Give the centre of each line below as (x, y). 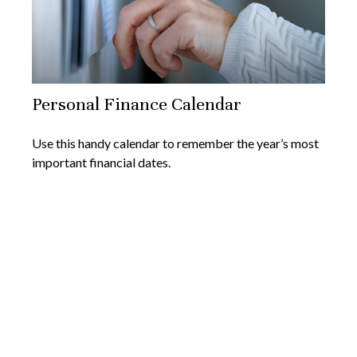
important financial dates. (101, 163)
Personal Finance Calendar (137, 104)
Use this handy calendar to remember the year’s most (175, 143)
